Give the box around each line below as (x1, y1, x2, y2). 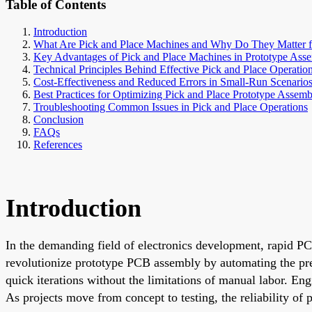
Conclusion (33, 113, 84, 125)
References (33, 138, 82, 150)
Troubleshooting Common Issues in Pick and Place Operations (33, 100, 308, 113)
